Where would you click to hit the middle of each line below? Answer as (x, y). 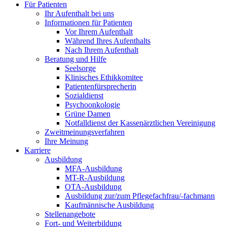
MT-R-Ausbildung (95, 178)
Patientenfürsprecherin (101, 86)
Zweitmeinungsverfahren (85, 132)
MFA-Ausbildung (93, 168)
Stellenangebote (70, 214)
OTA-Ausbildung (93, 187)
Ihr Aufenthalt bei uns (79, 13)
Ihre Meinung (66, 141)
